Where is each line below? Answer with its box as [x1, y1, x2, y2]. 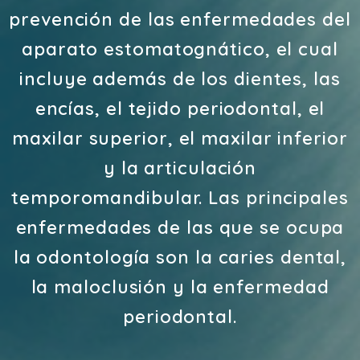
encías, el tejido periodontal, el [35, 97, 325, 120]
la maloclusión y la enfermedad [31, 276, 329, 298]
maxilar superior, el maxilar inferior [12, 127, 348, 149]
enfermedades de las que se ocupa [15, 216, 345, 239]
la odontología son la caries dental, [13, 246, 347, 268]
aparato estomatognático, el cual [22, 38, 338, 60]
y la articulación [103, 157, 257, 179]
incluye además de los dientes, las [19, 67, 341, 90]
